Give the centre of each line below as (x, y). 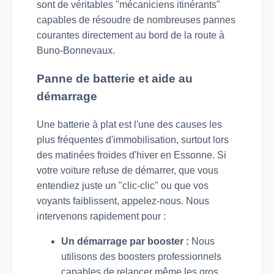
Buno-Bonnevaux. (76, 51)
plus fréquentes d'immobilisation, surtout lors (133, 139)
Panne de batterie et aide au (115, 79)
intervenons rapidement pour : (101, 216)
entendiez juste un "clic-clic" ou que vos (123, 185)
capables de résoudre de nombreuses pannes (136, 20)
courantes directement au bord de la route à (131, 35)
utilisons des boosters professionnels (141, 256)
